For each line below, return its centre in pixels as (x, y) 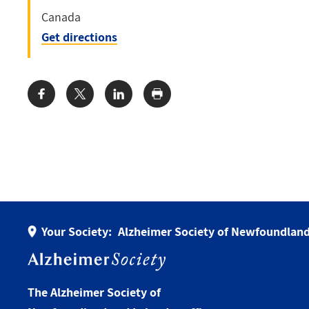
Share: (45, 100)
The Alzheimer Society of (94, 292)
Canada (61, 17)
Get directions (79, 37)
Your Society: (78, 232)
